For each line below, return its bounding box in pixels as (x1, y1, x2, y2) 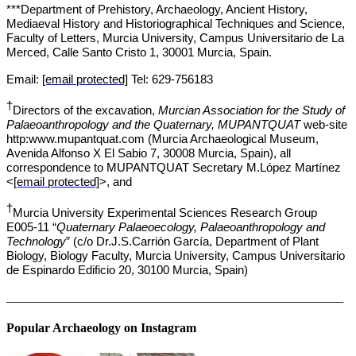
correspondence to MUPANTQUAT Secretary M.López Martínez (6, 161, 341, 174)
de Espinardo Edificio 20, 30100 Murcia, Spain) (6, 264, 248, 277)
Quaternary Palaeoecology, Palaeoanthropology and (56, 221, 325, 234)
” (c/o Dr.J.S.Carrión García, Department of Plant (66, 235, 319, 249)
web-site (304, 118, 347, 131)
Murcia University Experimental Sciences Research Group (13, 207, 317, 220)
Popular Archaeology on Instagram (6, 321, 196, 335)
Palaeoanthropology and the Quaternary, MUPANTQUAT (6, 118, 304, 131)
